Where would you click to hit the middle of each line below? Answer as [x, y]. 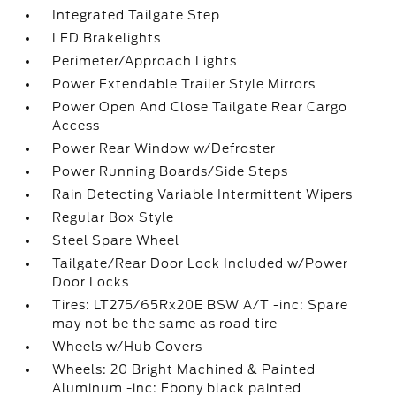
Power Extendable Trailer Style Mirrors [184, 84]
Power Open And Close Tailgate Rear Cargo [200, 107]
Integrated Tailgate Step [137, 15]
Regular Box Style [114, 217]
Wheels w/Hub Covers [128, 346]
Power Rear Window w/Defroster [164, 148]
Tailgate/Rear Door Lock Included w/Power [201, 263]
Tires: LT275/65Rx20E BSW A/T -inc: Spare [201, 305]
